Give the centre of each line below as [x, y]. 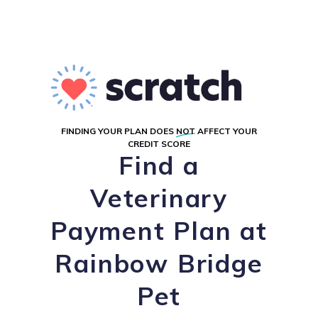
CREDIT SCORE [159, 144]
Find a [159, 165]
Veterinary [159, 198]
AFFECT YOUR [226, 131]
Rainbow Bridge [159, 263]
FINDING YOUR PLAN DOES [119, 131]
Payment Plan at [159, 231]
